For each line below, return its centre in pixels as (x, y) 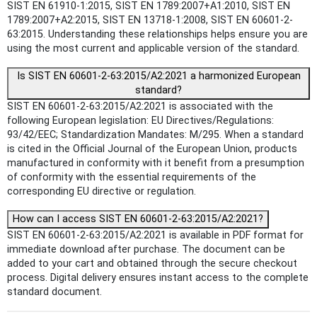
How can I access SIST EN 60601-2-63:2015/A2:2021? (138, 219)
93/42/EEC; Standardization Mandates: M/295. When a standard (155, 135)
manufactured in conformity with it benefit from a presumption (156, 163)
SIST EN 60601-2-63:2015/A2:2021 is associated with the (140, 107)
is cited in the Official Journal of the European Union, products (152, 149)
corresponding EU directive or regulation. (102, 192)
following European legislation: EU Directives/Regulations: (140, 121)
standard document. (54, 292)
